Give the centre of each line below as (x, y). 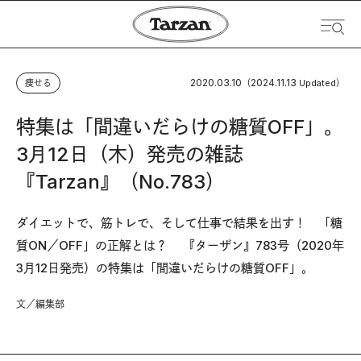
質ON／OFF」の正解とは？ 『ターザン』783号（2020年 (180, 245)
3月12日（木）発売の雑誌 (130, 154)
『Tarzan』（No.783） (120, 182)
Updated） (322, 83)
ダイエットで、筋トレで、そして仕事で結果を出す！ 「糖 (179, 223)
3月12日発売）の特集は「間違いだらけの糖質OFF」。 (165, 268)
